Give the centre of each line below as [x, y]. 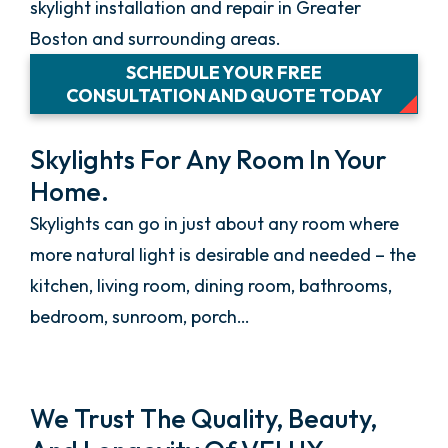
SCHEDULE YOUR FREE [224, 72]
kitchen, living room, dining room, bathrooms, [211, 285]
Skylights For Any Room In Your [208, 159]
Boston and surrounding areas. [155, 38]
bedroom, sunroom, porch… [140, 316]
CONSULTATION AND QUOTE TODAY [224, 95]
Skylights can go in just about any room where [214, 223]
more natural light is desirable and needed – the [223, 254]
